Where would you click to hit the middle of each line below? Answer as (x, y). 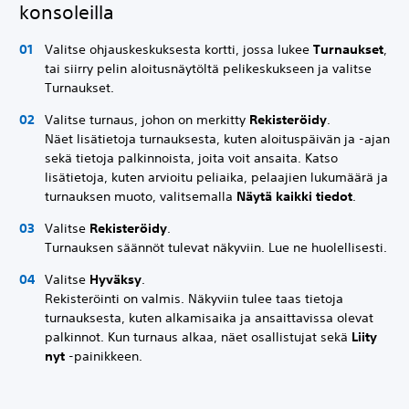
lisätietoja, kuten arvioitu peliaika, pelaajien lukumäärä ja (216, 177)
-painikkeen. (105, 356)
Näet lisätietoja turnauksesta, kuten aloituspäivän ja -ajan (217, 139)
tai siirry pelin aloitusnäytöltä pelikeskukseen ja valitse (208, 68)
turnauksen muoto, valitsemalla (141, 196)
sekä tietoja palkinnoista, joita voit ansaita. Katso (191, 158)
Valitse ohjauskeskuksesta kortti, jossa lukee (179, 49)
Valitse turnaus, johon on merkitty (147, 120)
